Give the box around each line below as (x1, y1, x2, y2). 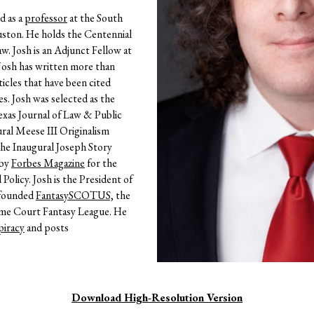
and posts (24, 219, 69, 235)
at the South (67, 10, 123, 25)
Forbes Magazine (11, 155, 85, 170)
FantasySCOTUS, (35, 187, 114, 203)
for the (84, 155, 117, 170)
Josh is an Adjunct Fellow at (12, 42, 132, 57)
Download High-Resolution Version (71, 290, 243, 306)
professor (24, 10, 67, 25)
